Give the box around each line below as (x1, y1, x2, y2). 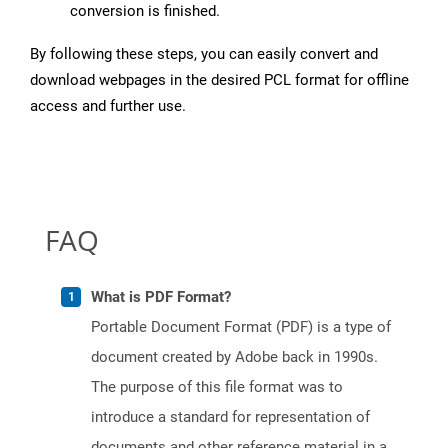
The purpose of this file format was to (91, 378, 343, 397)
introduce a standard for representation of (91, 408, 370, 427)
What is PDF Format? (91, 288, 231, 307)
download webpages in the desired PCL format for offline (30, 71, 409, 90)
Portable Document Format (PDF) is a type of (91, 318, 391, 337)
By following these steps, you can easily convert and (30, 45, 378, 64)
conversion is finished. (70, 2, 220, 21)
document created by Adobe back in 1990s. (91, 348, 378, 367)
